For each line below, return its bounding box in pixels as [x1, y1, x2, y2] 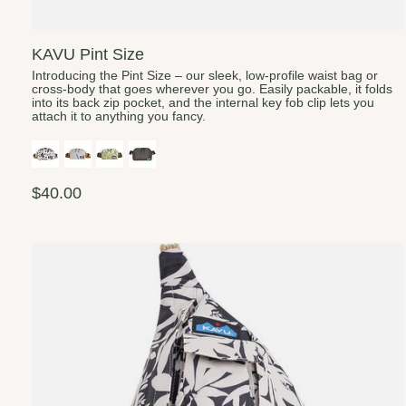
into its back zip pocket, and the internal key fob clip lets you [32, 95, 374, 110]
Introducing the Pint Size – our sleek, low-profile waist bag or [32, 68, 378, 82]
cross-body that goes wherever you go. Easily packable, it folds [32, 82, 392, 96]
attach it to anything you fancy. [32, 109, 206, 123]
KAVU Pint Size [32, 43, 144, 63]
